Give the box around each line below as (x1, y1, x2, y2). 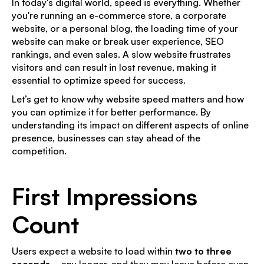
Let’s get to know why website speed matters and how (12, 93, 244, 105)
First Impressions (12, 181, 197, 211)
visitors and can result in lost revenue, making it (12, 61, 216, 73)
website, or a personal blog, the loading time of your (12, 22, 238, 34)
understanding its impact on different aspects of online (12, 118, 249, 131)
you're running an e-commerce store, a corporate (12, 9, 226, 21)
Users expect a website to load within (12, 245, 175, 257)
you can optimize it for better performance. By (12, 105, 211, 118)
